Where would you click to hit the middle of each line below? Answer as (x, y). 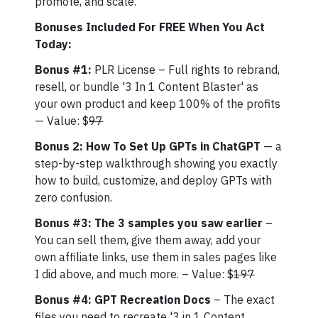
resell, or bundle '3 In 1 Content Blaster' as (147, 87)
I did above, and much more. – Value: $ (135, 274)
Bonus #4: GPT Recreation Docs (125, 300)
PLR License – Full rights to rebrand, (186, 70)
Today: (54, 44)
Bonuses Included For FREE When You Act (150, 27)
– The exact (245, 300)
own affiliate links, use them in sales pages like (156, 257)
